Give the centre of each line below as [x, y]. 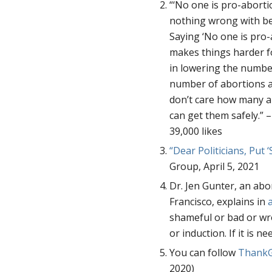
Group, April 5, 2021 [215, 166]
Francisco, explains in [219, 201]
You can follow [204, 252]
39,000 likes [196, 131]
